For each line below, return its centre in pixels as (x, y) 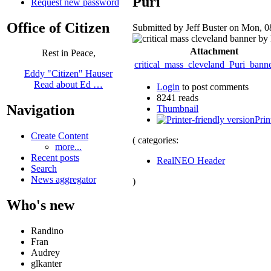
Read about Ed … (68, 85)
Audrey (45, 253)
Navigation (41, 110)
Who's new (41, 205)
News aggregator (64, 180)
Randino (47, 231)
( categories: (155, 140)
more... (68, 147)
